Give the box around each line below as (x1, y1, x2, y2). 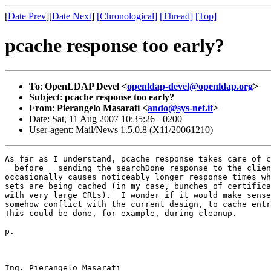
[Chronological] (97, 11, 157, 21)
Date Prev (8, 11, 46, 21)
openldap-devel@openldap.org (127, 80, 253, 91)
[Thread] (160, 11, 193, 21)
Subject (29, 91, 60, 102)
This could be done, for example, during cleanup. (5, 208, 237, 218)
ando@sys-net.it (148, 102, 213, 113)
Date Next (52, 11, 91, 21)
